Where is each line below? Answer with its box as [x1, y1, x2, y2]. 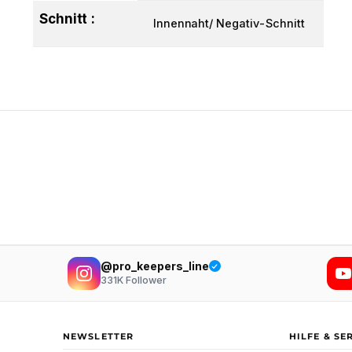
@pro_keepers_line [100, 258, 209, 273]
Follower [123, 274, 167, 287]
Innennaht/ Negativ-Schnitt [153, 16, 305, 30]
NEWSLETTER [63, 331, 134, 342]
